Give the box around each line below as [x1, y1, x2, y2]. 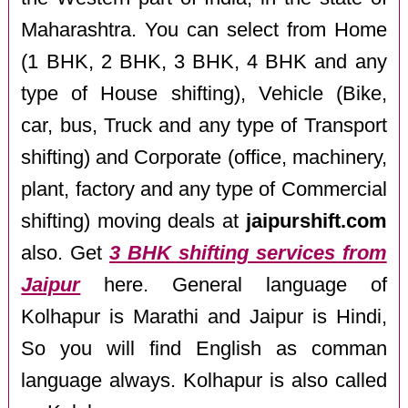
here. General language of [80, 273, 387, 296]
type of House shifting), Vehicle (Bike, [21, 82, 387, 105]
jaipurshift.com [245, 209, 387, 232]
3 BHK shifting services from [109, 241, 387, 264]
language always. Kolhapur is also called [21, 369, 387, 392]
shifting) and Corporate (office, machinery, [21, 146, 387, 168]
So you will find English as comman [21, 337, 387, 360]
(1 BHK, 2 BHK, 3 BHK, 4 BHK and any [21, 50, 387, 73]
